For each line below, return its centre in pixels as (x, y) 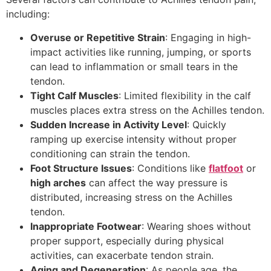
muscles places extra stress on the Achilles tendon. (147, 110)
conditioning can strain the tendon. (110, 153)
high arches (58, 182)
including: (28, 14)
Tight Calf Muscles (74, 95)
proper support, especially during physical (127, 240)
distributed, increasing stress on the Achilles (131, 197)
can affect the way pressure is (157, 182)
